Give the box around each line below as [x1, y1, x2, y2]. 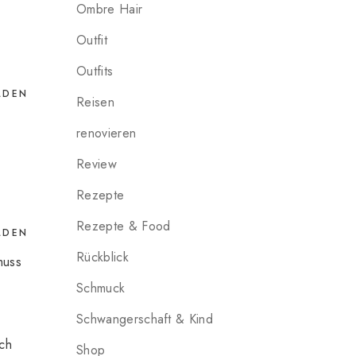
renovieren [76, 124, 137, 142]
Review [76, 155, 117, 173]
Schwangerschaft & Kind [76, 310, 214, 328]
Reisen [76, 93, 114, 111]
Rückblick [76, 248, 129, 266]
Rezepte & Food [76, 217, 171, 235]
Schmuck [76, 279, 126, 297]
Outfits [76, 62, 114, 80]
